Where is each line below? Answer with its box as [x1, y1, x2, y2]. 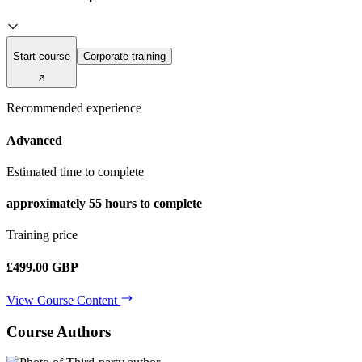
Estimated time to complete [6, 164, 144, 179]
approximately [6, 196, 89, 211]
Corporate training [83, 49, 166, 62]
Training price [6, 228, 78, 242]
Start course [13, 49, 70, 62]
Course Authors [6, 322, 111, 340]
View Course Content [6, 293, 120, 307]
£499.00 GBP [6, 259, 78, 274]
